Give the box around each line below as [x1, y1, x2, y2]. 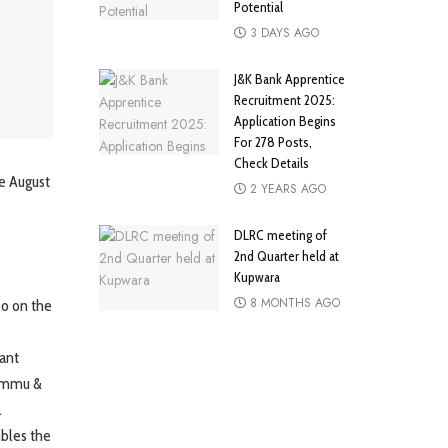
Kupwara [233, 268, 280, 287]
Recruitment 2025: [233, 91, 335, 110]
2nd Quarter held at [233, 247, 339, 266]
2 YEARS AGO [245, 180, 326, 199]
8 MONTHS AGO [245, 294, 340, 313]
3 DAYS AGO [245, 24, 319, 43]
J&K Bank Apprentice [233, 70, 345, 89]
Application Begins [233, 112, 336, 131]
